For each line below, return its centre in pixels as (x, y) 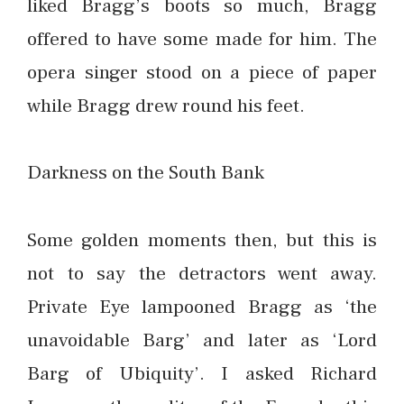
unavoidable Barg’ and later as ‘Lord (202, 340)
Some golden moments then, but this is (202, 240)
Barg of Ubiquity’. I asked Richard (202, 374)
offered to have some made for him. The (202, 38)
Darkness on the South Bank (146, 173)
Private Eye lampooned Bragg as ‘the (202, 307)
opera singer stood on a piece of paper (202, 72)
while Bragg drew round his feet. (166, 105)
